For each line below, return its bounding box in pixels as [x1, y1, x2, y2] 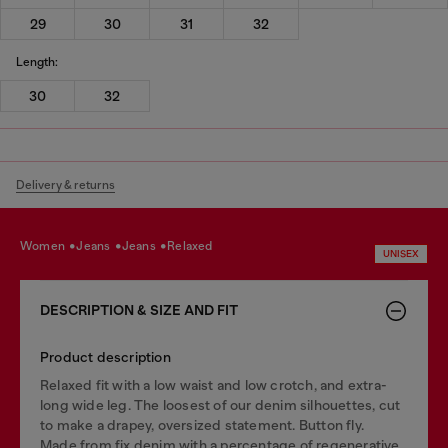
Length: [16, 54, 58, 69]
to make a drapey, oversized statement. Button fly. [40, 417, 365, 433]
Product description [40, 349, 171, 365]
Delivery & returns [16, 178, 115, 192]
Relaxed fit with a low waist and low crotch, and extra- [40, 377, 388, 393]
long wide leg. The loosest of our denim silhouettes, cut [40, 397, 401, 413]
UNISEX [383, 248, 419, 259]
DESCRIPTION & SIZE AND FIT [40, 302, 238, 319]
